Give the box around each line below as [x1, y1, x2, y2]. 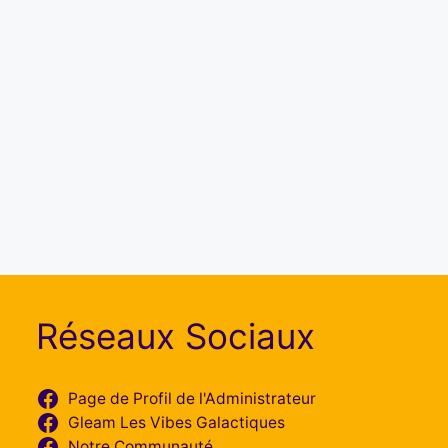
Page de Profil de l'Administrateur [67, 389, 316, 408]
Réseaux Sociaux [36, 315, 315, 357]
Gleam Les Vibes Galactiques [67, 413, 285, 432]
